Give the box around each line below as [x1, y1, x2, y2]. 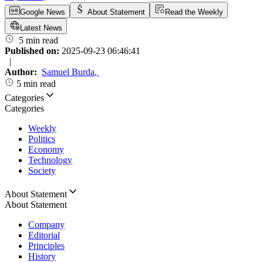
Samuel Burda [42, 67, 95, 77]
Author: [5, 67, 39, 77]
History [28, 251, 56, 262]
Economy [28, 144, 64, 155]
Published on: [5, 46, 62, 56]
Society [28, 166, 56, 176]
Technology [28, 155, 72, 166]
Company [28, 220, 65, 230]
